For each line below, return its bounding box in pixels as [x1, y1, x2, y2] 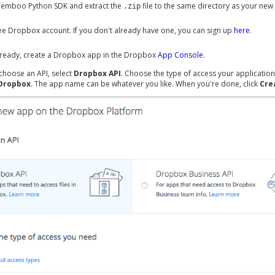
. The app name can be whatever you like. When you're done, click [31, 79, 260, 89]
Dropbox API [74, 68, 121, 79]
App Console [158, 50, 203, 60]
